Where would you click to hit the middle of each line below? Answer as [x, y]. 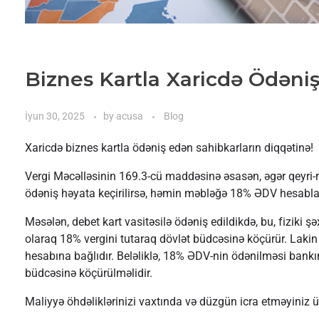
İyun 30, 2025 [55, 116]
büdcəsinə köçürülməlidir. [89, 273]
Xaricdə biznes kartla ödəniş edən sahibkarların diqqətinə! [169, 148]
